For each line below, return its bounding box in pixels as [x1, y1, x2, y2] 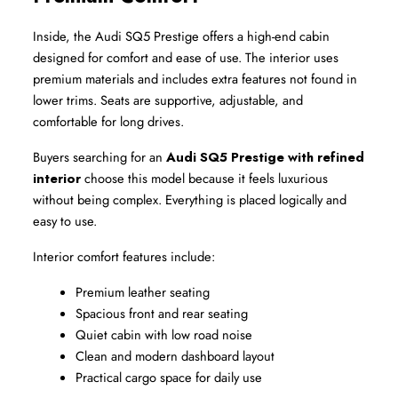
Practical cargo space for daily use [76, 368, 262, 387]
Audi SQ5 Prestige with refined [166, 147, 364, 167]
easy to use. [33, 211, 97, 231]
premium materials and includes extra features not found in [33, 69, 357, 89]
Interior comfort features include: [33, 247, 215, 267]
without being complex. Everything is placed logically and [33, 190, 346, 210]
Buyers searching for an [33, 147, 166, 167]
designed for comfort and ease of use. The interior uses [33, 48, 338, 68]
